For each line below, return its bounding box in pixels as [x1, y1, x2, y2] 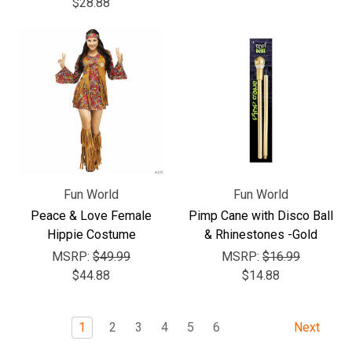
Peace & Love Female [31, 208, 152, 223]
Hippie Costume [46, 227, 136, 242]
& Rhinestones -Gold [204, 227, 317, 242]
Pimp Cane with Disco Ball [189, 208, 333, 223]
